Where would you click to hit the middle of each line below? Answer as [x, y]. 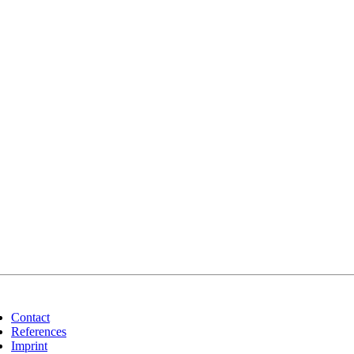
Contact [30, 317]
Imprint [29, 346]
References [39, 331]
